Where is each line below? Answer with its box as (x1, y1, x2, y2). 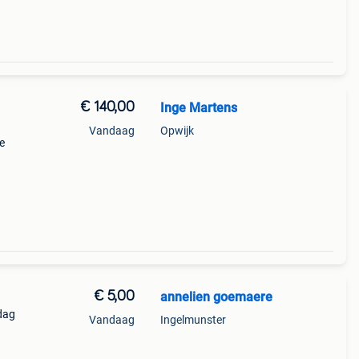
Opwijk (159, 124, 194, 137)
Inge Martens (159, 100, 237, 115)
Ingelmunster (159, 313, 226, 326)
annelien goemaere (159, 289, 272, 305)
